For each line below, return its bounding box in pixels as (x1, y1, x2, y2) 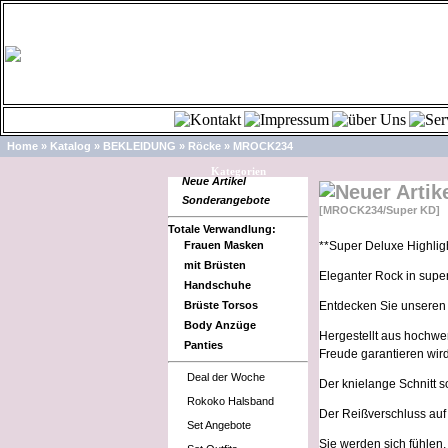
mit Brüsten (184, 259, 246, 271)
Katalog (50, 140, 91, 152)
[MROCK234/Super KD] (319, 204, 440, 216)
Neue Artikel (182, 175, 246, 187)
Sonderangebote (182, 194, 270, 206)
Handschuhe (184, 279, 251, 291)
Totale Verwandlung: (168, 223, 276, 235)
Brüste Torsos (184, 299, 258, 311)
